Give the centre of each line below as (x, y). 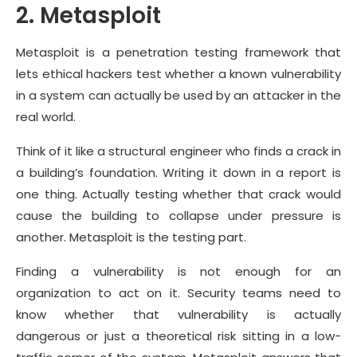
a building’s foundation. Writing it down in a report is (178, 173)
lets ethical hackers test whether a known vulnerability (178, 74)
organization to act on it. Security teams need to (178, 293)
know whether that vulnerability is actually (178, 315)
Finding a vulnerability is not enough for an (178, 272)
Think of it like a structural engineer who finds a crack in (178, 151)
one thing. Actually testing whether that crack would (178, 194)
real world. (47, 117)
